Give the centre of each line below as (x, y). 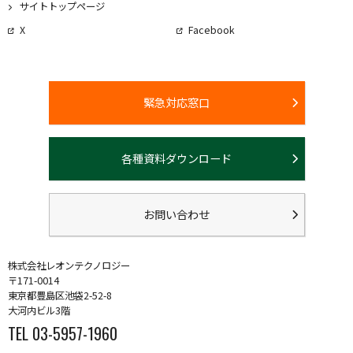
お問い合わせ (176, 214)
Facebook (212, 30)
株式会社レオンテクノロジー (69, 265)
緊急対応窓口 (176, 102)
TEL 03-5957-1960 (63, 333)
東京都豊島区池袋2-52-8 (60, 295)
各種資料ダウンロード (176, 158)
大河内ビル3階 (39, 310)
